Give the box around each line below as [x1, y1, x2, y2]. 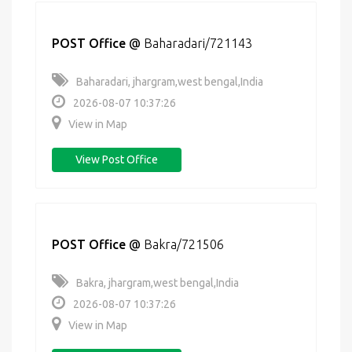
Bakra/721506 [144, 237, 224, 251]
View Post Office [75, 153, 158, 166]
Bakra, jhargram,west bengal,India [76, 277, 239, 289]
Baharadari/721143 [144, 36, 252, 50]
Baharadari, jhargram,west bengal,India [76, 75, 263, 88]
